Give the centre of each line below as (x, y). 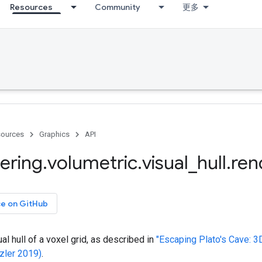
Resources (31, 7)
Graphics (54, 134)
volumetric (92, 163)
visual (165, 163)
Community (118, 7)
